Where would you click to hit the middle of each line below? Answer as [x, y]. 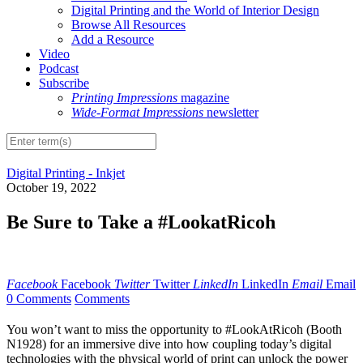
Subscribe [64, 83]
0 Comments [39, 299]
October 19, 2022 [51, 188]
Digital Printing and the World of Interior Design [195, 11]
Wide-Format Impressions [137, 113]
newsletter [231, 113]
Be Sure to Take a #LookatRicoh [141, 222]
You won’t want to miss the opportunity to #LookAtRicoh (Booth [174, 330]
